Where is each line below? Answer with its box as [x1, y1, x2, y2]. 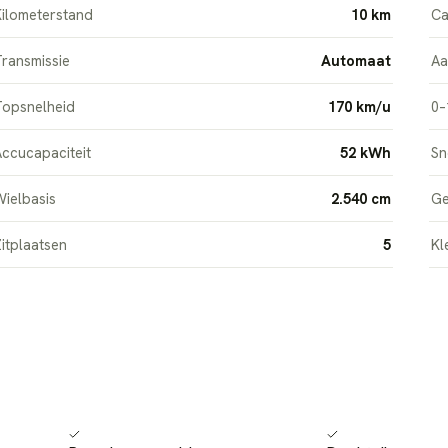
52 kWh [340, 143, 392, 163]
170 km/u [328, 97, 392, 117]
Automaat [321, 51, 392, 71]
